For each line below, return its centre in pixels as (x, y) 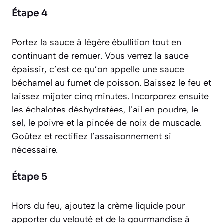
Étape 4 (30, 13)
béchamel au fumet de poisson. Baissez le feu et (111, 82)
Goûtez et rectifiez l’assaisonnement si (92, 136)
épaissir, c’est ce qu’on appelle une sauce (98, 69)
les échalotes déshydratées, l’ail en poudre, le (105, 109)
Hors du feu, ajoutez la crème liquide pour (98, 205)
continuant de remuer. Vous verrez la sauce (100, 56)
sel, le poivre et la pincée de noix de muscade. (107, 123)
